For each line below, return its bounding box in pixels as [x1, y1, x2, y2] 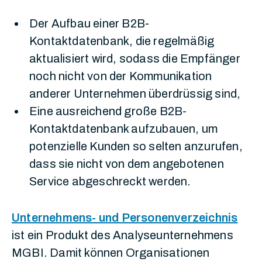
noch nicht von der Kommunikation [29, 70, 212, 82]
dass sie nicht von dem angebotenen [29, 157, 224, 170]
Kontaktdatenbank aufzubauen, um [29, 122, 218, 135]
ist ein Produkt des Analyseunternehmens [12, 229, 233, 242]
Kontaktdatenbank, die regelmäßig [29, 35, 215, 47]
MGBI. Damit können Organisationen [12, 246, 210, 259]
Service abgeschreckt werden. [29, 175, 191, 188]
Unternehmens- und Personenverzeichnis [12, 211, 238, 224]
